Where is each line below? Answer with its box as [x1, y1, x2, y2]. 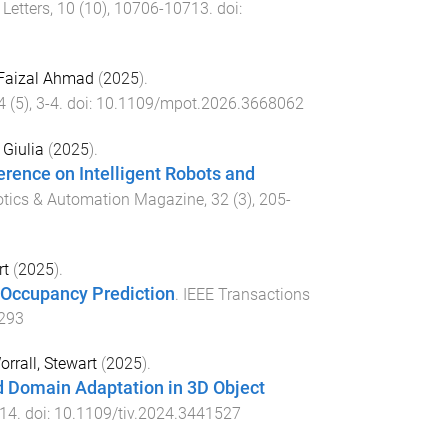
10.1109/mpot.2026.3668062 [95, 94, 304, 114]
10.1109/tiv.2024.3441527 [53, 404, 241, 424]
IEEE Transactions [182, 284, 310, 304]
